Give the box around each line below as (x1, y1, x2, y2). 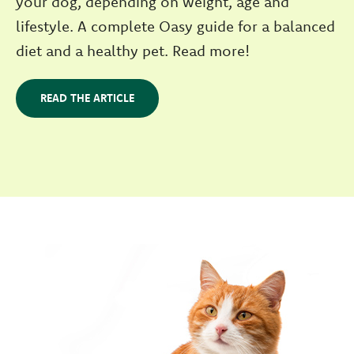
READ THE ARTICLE (40, 90, 134, 105)
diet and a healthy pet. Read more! (16, 40, 250, 60)
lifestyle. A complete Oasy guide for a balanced (16, 16, 335, 36)
